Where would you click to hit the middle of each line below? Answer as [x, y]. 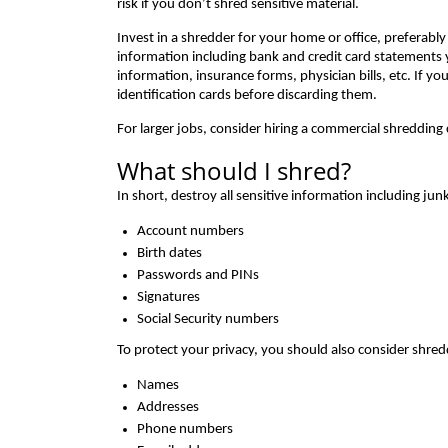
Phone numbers [185, 429]
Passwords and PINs [198, 275]
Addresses [168, 407]
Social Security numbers [208, 319]
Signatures [168, 297]
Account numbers [190, 231]
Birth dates [169, 253]
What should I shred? [234, 170]
